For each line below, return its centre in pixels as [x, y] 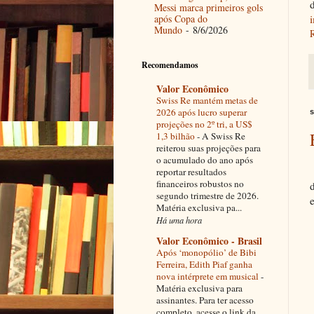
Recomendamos [170, 65]
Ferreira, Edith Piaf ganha [204, 264]
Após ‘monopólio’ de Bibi [206, 252]
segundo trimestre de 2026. [207, 195]
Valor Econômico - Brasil [209, 240]
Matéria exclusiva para [199, 288]
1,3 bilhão [177, 136]
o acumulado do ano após [205, 159]
